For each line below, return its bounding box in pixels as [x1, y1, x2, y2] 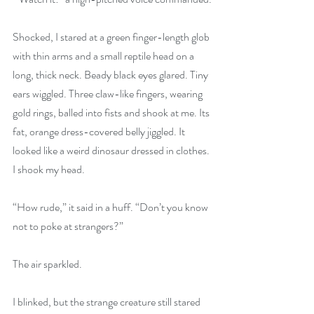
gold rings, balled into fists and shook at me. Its [13, 104, 212, 121]
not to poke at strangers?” [13, 217, 123, 234]
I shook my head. [13, 161, 85, 177]
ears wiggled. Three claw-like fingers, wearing [13, 85, 205, 102]
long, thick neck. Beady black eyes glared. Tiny [13, 66, 210, 83]
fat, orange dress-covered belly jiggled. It [13, 123, 187, 139]
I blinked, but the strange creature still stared [13, 293, 203, 310]
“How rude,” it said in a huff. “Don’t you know [13, 198, 210, 215]
